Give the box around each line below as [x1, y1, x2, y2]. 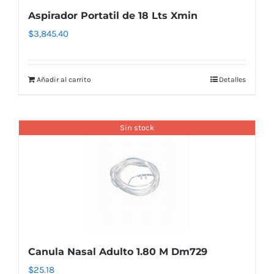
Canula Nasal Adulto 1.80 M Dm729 [28, 245, 207, 257]
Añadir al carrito [37, 75, 91, 84]
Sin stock [120, 123, 154, 133]
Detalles [219, 75, 246, 84]
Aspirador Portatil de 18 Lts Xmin [28, 9, 198, 21]
